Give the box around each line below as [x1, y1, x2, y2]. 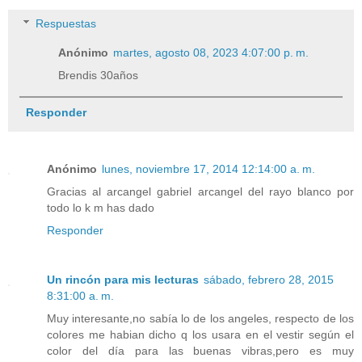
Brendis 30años [58, 69, 139, 82]
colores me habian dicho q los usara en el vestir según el [47, 328, 354, 342]
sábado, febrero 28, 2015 [204, 273, 334, 287]
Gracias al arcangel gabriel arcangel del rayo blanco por [47, 184, 354, 198]
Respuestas [36, 17, 97, 31]
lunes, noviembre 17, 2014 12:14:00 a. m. [102, 162, 315, 175]
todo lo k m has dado [47, 200, 154, 214]
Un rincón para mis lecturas [47, 273, 199, 287]
